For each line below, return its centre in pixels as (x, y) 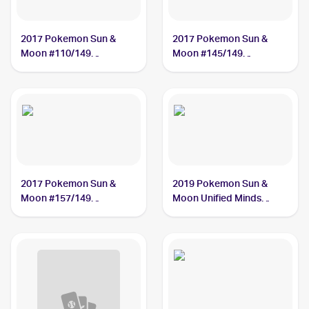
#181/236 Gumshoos (219, 212)
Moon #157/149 (56, 198)
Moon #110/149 (56, 53)
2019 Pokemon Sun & (220, 183)
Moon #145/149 (208, 53)
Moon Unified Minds (217, 198)
